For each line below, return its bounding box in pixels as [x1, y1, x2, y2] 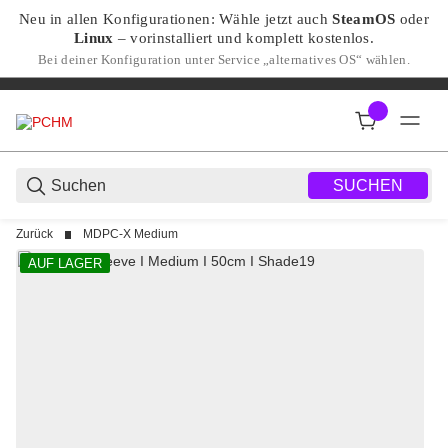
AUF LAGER [28, 255, 102, 271]
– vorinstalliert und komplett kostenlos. [113, 28, 375, 46]
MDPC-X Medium [83, 227, 178, 242]
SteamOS [332, 9, 396, 27]
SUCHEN [333, 176, 403, 194]
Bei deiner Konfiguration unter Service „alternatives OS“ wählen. [38, 52, 410, 68]
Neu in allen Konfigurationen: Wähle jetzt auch [18, 9, 333, 27]
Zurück [16, 227, 53, 242]
